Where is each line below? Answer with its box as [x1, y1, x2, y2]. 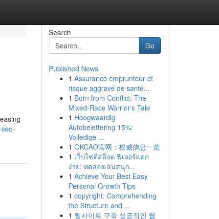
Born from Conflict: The [74, 93, 146, 103]
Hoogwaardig [74, 112, 115, 122]
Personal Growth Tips [68, 181, 135, 191]
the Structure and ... [68, 200, 130, 210]
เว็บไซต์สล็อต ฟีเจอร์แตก [74, 152, 149, 161]
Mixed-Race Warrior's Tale [68, 103, 150, 112]
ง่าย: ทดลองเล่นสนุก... [68, 161, 135, 171]
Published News [48, 64, 98, 73]
